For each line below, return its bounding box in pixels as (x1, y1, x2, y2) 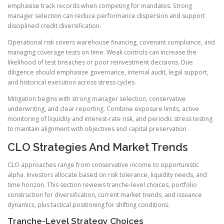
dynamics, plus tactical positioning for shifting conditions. (7, 200, 169, 209)
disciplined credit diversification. (7, 21, 101, 30)
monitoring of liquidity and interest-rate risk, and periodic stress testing (7, 114, 212, 123)
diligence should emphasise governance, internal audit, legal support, (7, 67, 208, 76)
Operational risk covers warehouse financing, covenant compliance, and (7, 37, 215, 46)
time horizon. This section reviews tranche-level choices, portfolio (7, 180, 197, 189)
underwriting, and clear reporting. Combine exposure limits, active (7, 104, 199, 113)
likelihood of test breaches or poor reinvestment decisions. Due (7, 57, 193, 66)
